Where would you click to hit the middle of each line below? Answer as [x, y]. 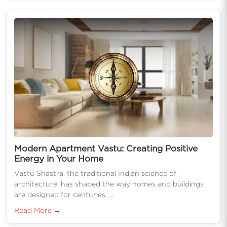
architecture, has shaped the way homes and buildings [109, 183]
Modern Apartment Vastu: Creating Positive [106, 148]
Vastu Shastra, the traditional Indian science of [95, 173]
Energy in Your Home [59, 158]
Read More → [37, 210]
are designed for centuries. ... [64, 194]
